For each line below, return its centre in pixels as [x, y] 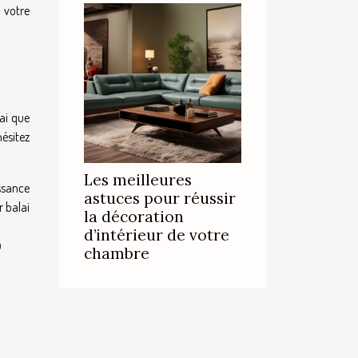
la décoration [134, 217]
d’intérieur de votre [157, 235]
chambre [117, 253]
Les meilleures [138, 180]
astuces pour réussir [160, 198]
